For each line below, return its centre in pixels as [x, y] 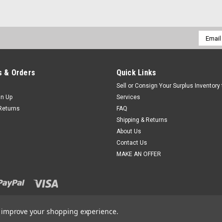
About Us [129, 131]
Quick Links [136, 73]
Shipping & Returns [142, 120]
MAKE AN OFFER [139, 154]
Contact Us [132, 143]
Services [128, 97]
